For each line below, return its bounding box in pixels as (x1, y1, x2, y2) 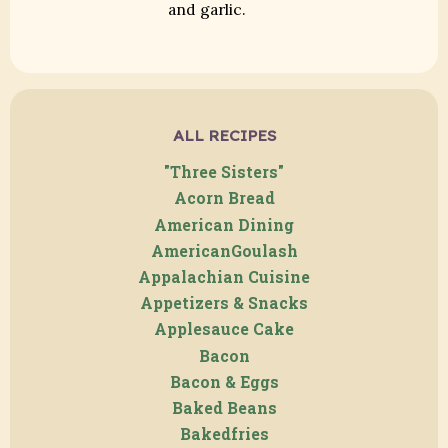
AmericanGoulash (150, 240, 298, 261)
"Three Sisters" (164, 162, 284, 183)
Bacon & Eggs (169, 371, 279, 392)
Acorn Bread (173, 188, 275, 209)
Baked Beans (171, 398, 277, 419)
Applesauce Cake (154, 319, 294, 340)
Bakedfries (179, 424, 269, 445)
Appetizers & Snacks (140, 293, 308, 314)
